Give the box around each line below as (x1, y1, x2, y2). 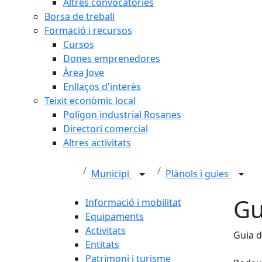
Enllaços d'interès (63, 80, 141, 93)
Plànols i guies (165, 167, 231, 181)
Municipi (91, 167, 132, 181)
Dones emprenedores (63, 52, 160, 65)
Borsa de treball (44, 10, 115, 23)
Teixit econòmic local (44, 94, 136, 107)
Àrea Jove (63, 66, 104, 79)
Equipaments (85, 210, 144, 223)
